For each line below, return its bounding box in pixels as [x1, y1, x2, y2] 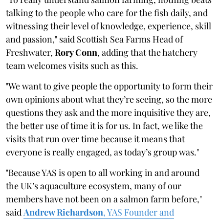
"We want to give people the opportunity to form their [6, 80, 213, 92]
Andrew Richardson [23, 206, 103, 218]
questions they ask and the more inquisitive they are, [6, 106, 211, 118]
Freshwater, [6, 46, 55, 58]
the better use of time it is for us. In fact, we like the [6, 119, 203, 131]
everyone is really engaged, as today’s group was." [6, 146, 199, 158]
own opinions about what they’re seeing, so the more [6, 93, 212, 105]
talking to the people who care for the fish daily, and [6, 6, 208, 19]
